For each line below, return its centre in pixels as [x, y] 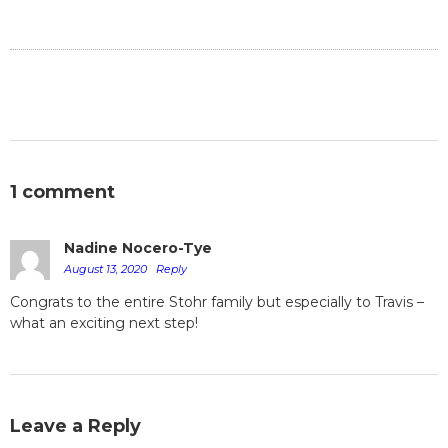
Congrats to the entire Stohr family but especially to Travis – [217, 302]
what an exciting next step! [104, 323]
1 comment [62, 192]
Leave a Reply [75, 426]
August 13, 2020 [107, 269]
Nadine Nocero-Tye [138, 248]
